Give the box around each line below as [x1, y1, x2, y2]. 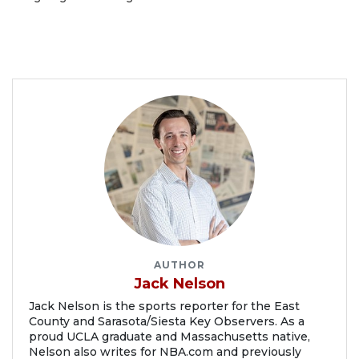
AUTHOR [154, 258, 205, 271]
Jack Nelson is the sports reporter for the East [29, 298, 300, 313]
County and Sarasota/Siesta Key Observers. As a [29, 313, 305, 329]
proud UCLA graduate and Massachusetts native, [29, 329, 310, 344]
